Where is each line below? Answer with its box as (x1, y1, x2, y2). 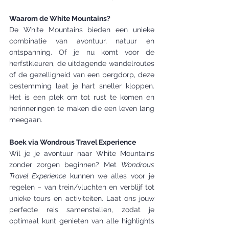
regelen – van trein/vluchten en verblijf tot (9, 183, 154, 191)
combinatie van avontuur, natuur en (9, 37, 154, 45)
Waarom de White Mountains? (9, 14, 110, 22)
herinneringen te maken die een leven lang (9, 104, 154, 112)
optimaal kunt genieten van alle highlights (9, 217, 154, 225)
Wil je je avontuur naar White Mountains (9, 149, 154, 157)
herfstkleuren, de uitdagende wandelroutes (9, 59, 154, 67)
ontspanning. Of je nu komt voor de (9, 48, 154, 56)
